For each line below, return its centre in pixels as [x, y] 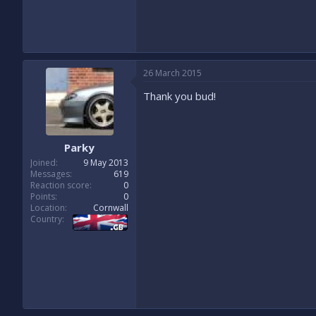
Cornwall [111, 208]
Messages [50, 174]
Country [46, 219]
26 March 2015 [172, 73]
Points [43, 196]
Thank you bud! [180, 96]
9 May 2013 [106, 163]
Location [48, 208]
